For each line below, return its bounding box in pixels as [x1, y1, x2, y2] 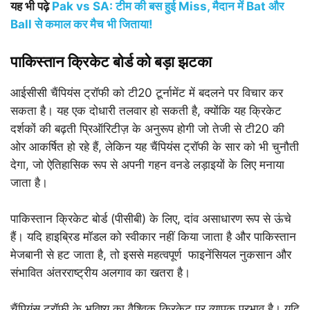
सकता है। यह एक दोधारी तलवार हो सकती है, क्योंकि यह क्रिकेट [10, 104, 282, 118]
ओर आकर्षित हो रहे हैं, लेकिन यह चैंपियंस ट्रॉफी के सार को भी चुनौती [10, 140, 299, 154]
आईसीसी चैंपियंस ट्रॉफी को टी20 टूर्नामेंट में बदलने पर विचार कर [10, 86, 283, 100]
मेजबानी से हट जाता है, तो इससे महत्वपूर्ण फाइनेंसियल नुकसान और [10, 248, 291, 262]
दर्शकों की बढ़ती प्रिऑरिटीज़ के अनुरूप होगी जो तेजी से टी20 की [10, 122, 284, 136]
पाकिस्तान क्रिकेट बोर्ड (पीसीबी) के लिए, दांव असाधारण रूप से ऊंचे [10, 212, 291, 226]
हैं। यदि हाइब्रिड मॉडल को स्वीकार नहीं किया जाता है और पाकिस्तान [10, 230, 296, 244]
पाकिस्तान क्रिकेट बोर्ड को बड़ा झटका [10, 53, 212, 71]
